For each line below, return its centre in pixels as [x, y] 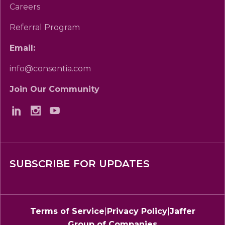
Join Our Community [54, 89]
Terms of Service [67, 211]
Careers [25, 7]
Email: [22, 48]
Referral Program [45, 28]
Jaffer [182, 211]
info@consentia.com [50, 69]
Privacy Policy [137, 211]
